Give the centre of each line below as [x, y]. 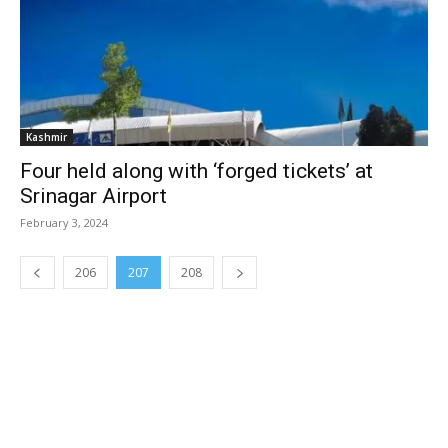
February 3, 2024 [64, 222]
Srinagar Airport [93, 196]
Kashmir [46, 137]
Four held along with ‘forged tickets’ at [196, 171]
